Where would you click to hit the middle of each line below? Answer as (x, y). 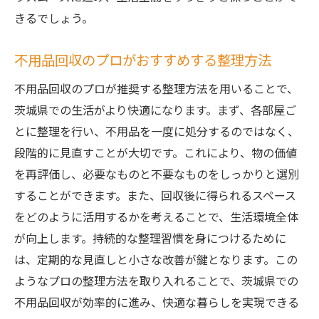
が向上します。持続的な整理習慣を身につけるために (150, 238)
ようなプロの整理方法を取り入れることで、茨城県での (156, 281)
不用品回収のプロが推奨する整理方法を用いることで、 (156, 88)
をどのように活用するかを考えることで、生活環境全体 (156, 216)
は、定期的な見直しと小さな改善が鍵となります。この (156, 259)
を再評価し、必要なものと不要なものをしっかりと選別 (157, 174)
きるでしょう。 (54, 18)
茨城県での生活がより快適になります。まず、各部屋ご (155, 110)
